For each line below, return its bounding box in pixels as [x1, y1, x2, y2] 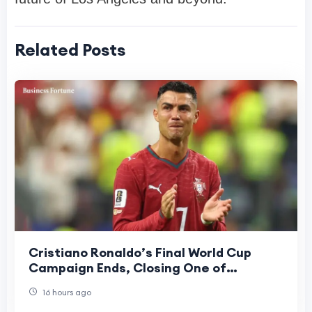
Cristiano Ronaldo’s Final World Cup [29, 244, 251, 261]
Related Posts [15, 39, 125, 61]
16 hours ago [40, 287, 91, 298]
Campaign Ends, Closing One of [29, 260, 226, 276]
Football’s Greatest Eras [29, 275, 185, 292]
